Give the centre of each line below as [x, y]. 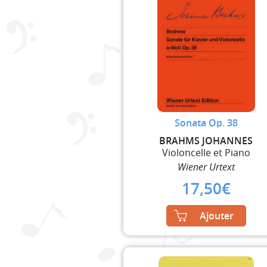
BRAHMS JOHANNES [206, 140]
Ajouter [216, 215]
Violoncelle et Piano [206, 152]
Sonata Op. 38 [206, 122]
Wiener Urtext [206, 167]
